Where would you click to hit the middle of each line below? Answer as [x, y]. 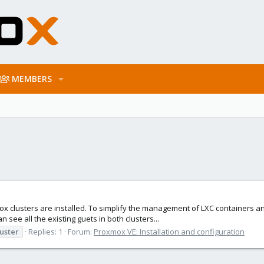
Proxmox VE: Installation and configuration [169, 231]
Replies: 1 [45, 231]
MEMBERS [32, 79]
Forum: [81, 231]
